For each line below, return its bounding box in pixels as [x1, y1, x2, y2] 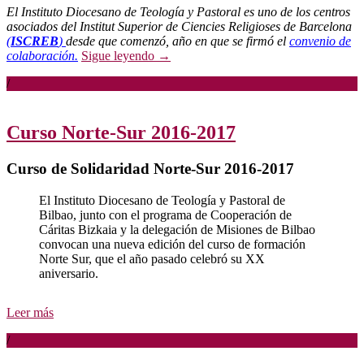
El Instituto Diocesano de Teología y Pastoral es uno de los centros [6, 5, 350, 19]
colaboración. [6, 49, 78, 63]
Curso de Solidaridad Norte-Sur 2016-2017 [6, 160, 294, 178]
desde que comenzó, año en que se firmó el [66, 34, 289, 49]
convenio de [289, 34, 351, 49]
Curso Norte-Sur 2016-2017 [6, 122, 236, 144]
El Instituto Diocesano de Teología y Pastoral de [39, 193, 285, 207]
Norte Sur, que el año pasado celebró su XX [39, 251, 265, 266]
